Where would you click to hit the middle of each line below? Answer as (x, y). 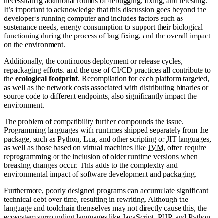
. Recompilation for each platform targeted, (144, 79)
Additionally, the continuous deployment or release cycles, (93, 61)
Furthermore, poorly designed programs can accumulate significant (106, 191)
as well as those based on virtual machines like (76, 148)
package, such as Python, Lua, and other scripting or (85, 139)
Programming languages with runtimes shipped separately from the (106, 130)
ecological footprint (46, 79)
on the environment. (35, 45)
